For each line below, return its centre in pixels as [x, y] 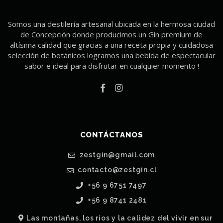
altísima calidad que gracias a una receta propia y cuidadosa [111, 45]
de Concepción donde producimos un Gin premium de [111, 34]
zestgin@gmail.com [116, 155]
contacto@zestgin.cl [116, 170]
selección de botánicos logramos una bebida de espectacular [111, 55]
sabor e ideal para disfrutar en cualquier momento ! [111, 65]
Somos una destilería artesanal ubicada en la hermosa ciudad [111, 24]
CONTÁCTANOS [111, 135]
